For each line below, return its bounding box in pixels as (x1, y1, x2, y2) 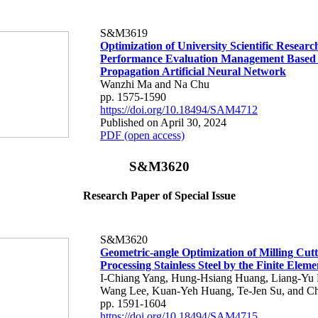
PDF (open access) (100, 128, 185, 141)
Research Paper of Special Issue (82, 190, 236, 202)
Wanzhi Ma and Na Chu (100, 77, 209, 90)
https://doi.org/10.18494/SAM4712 (100, 103, 258, 116)
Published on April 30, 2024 (100, 116, 226, 128)
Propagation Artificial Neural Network (100, 65, 286, 77)
